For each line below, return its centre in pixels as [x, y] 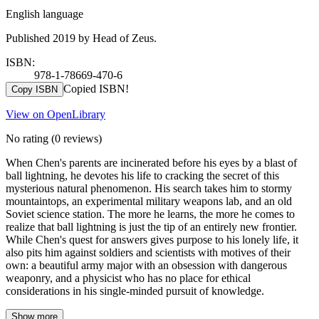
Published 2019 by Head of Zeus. [81, 38]
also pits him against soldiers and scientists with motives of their [148, 252]
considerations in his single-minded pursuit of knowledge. [135, 291]
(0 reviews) [75, 138]
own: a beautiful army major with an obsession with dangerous [146, 265]
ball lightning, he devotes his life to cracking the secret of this [142, 175]
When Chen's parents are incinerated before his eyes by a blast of [151, 162]
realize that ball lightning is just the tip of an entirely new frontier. [151, 226]
